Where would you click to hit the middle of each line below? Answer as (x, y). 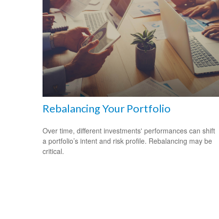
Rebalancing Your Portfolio (107, 108)
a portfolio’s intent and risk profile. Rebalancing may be (127, 141)
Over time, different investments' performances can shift (129, 130)
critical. (53, 151)
